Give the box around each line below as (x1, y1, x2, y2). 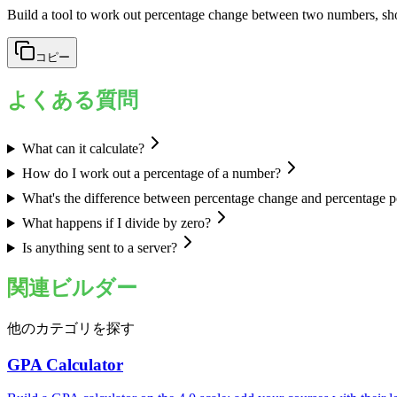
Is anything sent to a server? (21, 240, 177, 256)
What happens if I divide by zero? (21, 215, 211, 231)
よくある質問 (7, 89, 138, 113)
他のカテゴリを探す (7, 321, 135, 337)
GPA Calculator (7, 354, 123, 374)
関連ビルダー (7, 276, 137, 300)
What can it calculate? (21, 141, 144, 157)
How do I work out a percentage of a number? (21, 166, 281, 182)
